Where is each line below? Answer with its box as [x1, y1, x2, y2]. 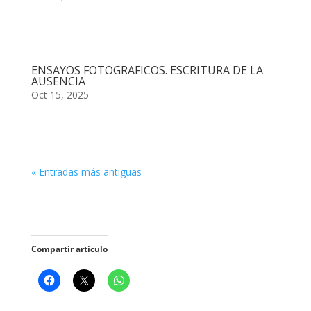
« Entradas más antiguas [31, 165, 142, 178]
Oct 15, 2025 [31, 87, 89, 101]
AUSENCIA [31, 73, 85, 89]
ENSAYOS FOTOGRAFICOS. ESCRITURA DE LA [31, 62, 263, 78]
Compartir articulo [31, 242, 108, 255]
